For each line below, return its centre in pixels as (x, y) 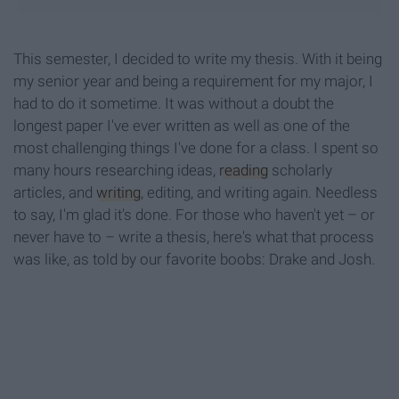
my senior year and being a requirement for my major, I (193, 81)
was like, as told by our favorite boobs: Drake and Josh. (194, 260)
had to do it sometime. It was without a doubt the (174, 104)
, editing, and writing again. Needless (259, 193)
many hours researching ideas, (116, 171)
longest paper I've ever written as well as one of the (182, 126)
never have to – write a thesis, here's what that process (194, 237)
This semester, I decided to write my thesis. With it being (198, 59)
